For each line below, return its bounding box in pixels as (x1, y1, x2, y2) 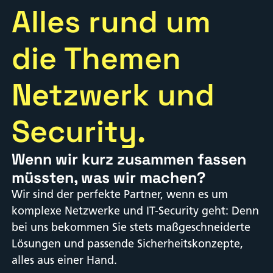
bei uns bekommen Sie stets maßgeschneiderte (12, 221, 250, 235)
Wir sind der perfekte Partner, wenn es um (12, 188, 228, 202)
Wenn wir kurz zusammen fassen (12, 149, 246, 169)
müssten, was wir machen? (12, 168, 205, 188)
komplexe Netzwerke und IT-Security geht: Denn (12, 204, 259, 218)
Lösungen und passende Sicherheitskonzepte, (12, 237, 243, 251)
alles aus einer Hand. (12, 253, 117, 268)
